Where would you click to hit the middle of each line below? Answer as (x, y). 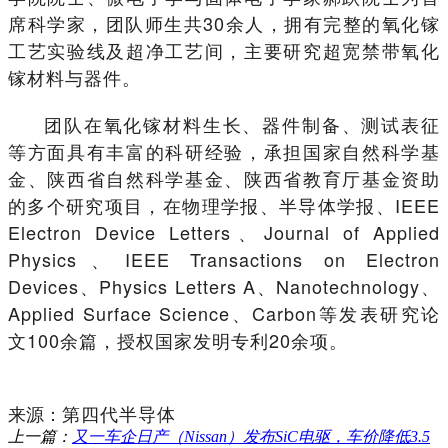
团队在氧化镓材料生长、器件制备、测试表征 (242, 124)
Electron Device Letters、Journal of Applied (224, 232)
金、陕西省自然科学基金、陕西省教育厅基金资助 (224, 178)
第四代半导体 (119, 413)
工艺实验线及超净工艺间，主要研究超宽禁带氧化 (224, 50)
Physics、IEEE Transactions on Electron (224, 259)
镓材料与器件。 (74, 77)
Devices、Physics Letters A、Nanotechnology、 (224, 286)
